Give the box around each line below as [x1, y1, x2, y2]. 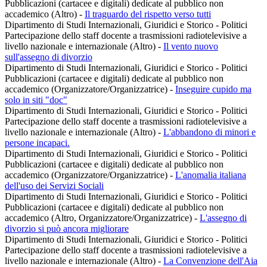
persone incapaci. [5, 138, 70, 148]
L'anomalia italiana [175, 170, 246, 181]
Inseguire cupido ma [175, 84, 252, 95]
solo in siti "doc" [5, 95, 67, 105]
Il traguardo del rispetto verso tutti [85, 9, 211, 20]
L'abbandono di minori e [163, 127, 256, 138]
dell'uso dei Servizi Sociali [5, 181, 104, 191]
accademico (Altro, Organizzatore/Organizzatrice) [5, 213, 194, 223]
